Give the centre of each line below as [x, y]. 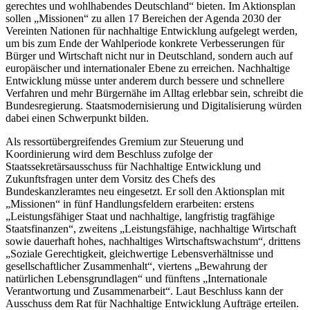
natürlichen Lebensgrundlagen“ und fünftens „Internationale [136, 278]
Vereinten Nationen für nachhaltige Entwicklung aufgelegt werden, [152, 30]
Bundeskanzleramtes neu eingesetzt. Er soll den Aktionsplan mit [145, 191]
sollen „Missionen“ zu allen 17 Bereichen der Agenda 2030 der [143, 18]
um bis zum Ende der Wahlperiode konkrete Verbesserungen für [145, 43]
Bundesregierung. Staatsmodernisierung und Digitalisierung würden [154, 105]
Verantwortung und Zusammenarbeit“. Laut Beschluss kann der [144, 291]
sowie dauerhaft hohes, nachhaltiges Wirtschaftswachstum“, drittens [153, 241]
